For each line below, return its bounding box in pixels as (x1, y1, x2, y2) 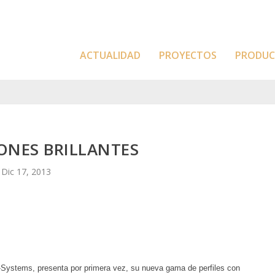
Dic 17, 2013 (1, 165, 52, 177)
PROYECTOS (159, 48, 217, 62)
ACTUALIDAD (80, 48, 141, 62)
